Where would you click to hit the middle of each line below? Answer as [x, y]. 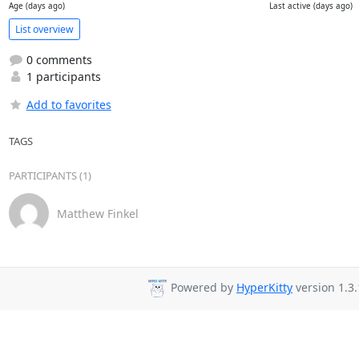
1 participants [62, 77]
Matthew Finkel [97, 213]
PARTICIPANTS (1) [50, 175]
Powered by [202, 288]
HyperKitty [264, 288]
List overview [44, 29]
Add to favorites [69, 105]
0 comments [57, 60]
